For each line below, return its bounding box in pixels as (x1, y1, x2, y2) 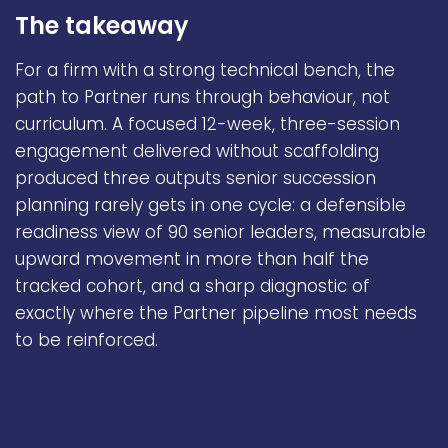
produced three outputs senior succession (15, 165, 376, 190)
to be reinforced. (15, 327, 158, 352)
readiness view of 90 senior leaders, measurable (15, 219, 426, 244)
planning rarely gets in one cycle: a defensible (15, 192, 406, 217)
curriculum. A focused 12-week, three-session (15, 111, 400, 136)
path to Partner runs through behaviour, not (15, 84, 390, 109)
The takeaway (15, 8, 189, 42)
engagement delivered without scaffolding (15, 138, 379, 163)
